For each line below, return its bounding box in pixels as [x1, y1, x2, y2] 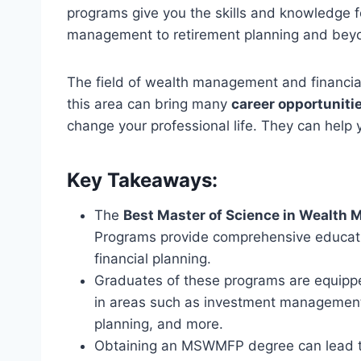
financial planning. [94, 251, 211, 268]
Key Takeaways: [67, 168, 218, 193]
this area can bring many [67, 96, 231, 113]
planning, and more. [94, 316, 223, 333]
